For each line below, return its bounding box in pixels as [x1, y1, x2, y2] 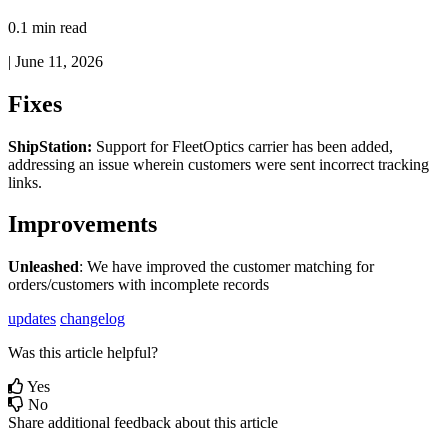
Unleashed [8, 258, 79, 276]
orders [8, 276, 47, 294]
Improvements [8, 211, 157, 238]
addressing [8, 155, 75, 173]
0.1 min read [8, 18, 87, 36]
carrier [248, 137, 288, 155]
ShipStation [8, 137, 87, 155]
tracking [378, 155, 429, 173]
